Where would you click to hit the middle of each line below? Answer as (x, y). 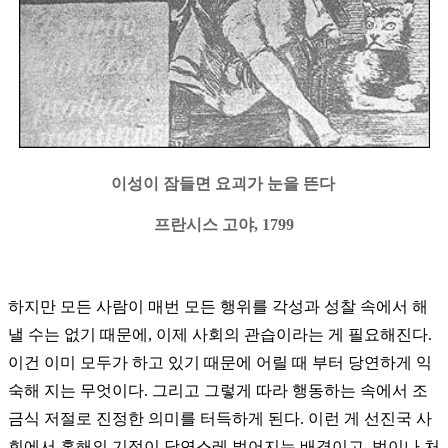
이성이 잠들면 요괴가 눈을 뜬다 (222, 184)
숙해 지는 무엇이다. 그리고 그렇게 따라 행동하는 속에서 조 (218, 391)
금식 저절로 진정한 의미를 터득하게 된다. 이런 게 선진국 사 (220, 419)
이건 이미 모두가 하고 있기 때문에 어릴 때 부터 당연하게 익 (220, 363)
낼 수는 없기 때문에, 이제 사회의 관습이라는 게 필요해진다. (220, 335)
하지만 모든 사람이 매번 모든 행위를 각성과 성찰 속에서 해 (218, 307)
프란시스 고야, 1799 (224, 225)
